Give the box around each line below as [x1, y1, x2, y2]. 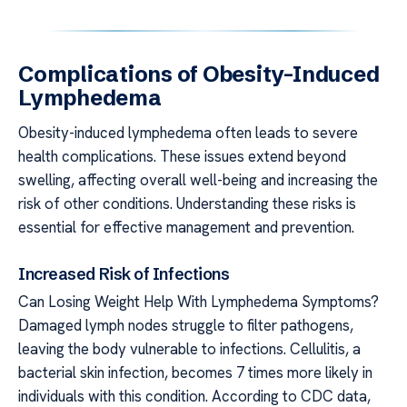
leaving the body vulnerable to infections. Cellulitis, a [18, 339, 361, 360]
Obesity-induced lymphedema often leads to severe [18, 122, 358, 143]
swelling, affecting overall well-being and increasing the [18, 169, 378, 190]
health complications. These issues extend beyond [18, 145, 346, 166]
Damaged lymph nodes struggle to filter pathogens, [18, 315, 353, 336]
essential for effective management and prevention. [18, 216, 354, 237]
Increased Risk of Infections [18, 263, 230, 284]
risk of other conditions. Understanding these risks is [18, 193, 356, 213]
